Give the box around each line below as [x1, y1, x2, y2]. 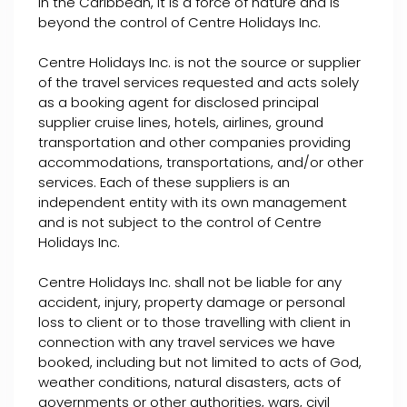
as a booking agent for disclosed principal [38, 93, 319, 112]
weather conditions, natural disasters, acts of [38, 372, 341, 392]
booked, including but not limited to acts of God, [38, 352, 362, 372]
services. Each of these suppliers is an [38, 173, 290, 192]
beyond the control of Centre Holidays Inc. [38, 13, 321, 32]
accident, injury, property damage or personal [38, 293, 345, 312]
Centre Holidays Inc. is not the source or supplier [38, 53, 361, 72]
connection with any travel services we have [38, 333, 335, 352]
